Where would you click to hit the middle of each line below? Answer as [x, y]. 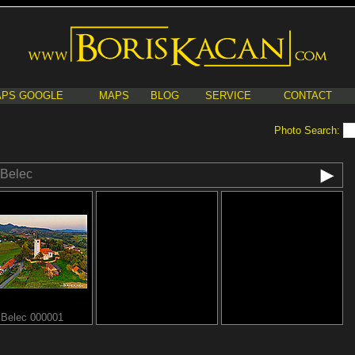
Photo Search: [309, 130]
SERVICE [228, 95]
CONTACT [307, 95]
